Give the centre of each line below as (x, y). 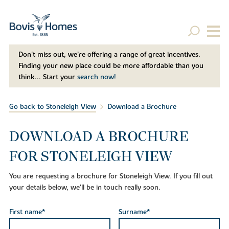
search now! (96, 77)
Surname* (134, 212)
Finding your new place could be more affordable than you (111, 66)
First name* (27, 212)
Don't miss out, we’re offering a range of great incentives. (109, 55)
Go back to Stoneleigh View (52, 107)
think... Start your (48, 77)
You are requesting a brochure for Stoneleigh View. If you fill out (111, 176)
